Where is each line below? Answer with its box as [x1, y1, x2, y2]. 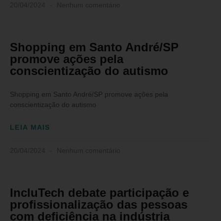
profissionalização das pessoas [10, 198, 187, 212]
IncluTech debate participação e [10, 186, 189, 200]
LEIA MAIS [10, 123, 50, 132]
